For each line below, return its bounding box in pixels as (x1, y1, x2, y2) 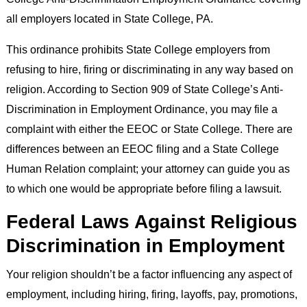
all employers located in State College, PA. (5, 12, 213, 25)
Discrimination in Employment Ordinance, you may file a (5, 102, 278, 115)
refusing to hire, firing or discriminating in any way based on (5, 62, 293, 75)
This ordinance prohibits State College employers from (5, 42, 270, 56)
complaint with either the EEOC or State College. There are (5, 122, 293, 135)
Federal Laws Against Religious (5, 210, 297, 232)
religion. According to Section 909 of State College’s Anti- (5, 82, 283, 95)
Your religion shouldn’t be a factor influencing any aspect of (5, 267, 292, 280)
